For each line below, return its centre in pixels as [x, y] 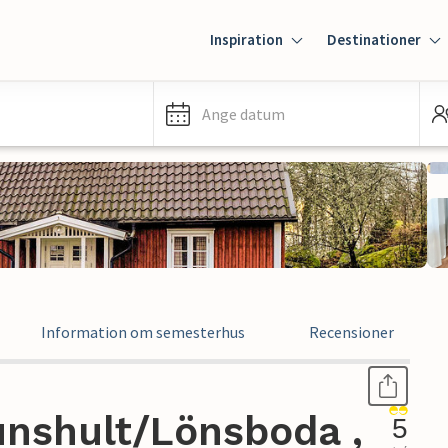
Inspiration [246, 39]
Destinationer [374, 39]
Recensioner [351, 332]
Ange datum [243, 114]
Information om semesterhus [143, 332]
